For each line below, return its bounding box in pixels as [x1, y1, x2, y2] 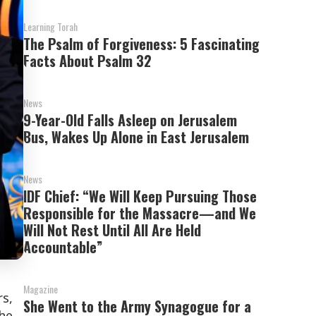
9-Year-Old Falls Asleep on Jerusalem [23, 109, 238, 130]
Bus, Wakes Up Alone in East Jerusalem [23, 126, 250, 147]
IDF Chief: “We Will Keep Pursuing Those [23, 186, 257, 207]
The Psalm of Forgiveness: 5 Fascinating [23, 33, 260, 54]
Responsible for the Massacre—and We [23, 202, 257, 224]
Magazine [23, 281, 59, 296]
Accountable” [23, 236, 103, 257]
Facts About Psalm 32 [23, 50, 152, 71]
